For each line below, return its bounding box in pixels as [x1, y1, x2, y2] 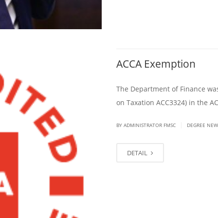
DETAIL [127, 148, 149, 158]
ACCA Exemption [116, 57, 196, 71]
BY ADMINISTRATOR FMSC [116, 122, 177, 129]
